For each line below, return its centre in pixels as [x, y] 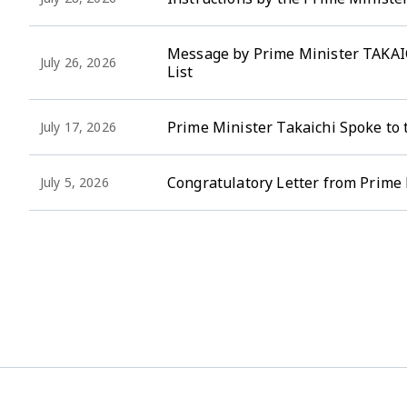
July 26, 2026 [78, 62]
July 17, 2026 [78, 127]
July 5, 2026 [74, 182]
